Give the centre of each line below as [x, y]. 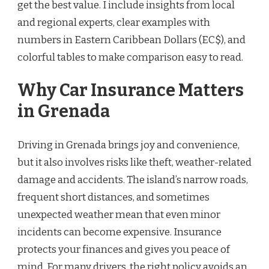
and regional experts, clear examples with [114, 22]
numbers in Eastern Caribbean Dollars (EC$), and [131, 40]
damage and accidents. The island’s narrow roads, [133, 180]
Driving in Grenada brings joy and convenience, [128, 145]
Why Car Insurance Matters [131, 91]
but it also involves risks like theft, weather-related [134, 162]
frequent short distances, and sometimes [113, 197]
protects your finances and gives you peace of [124, 249]
